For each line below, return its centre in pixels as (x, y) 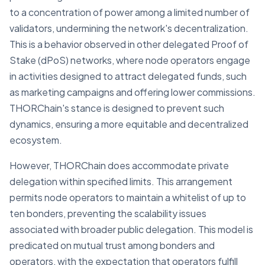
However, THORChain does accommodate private (119, 166)
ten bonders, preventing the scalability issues (108, 214)
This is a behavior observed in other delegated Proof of (129, 44)
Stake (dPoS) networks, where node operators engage (130, 60)
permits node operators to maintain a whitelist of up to (128, 198)
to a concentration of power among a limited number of (130, 12)
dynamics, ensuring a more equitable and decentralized (129, 124)
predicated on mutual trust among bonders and (112, 245)
